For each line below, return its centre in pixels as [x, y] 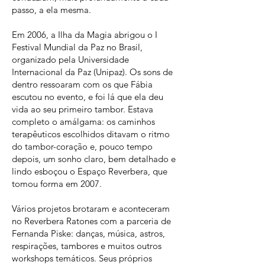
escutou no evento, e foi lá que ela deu [88, 97]
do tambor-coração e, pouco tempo [82, 146]
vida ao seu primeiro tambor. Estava [83, 109]
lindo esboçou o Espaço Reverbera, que [90, 171]
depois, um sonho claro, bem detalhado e [94, 159]
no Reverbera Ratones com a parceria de [91, 221]
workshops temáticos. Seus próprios [82, 258]
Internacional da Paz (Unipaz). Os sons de [92, 72]
